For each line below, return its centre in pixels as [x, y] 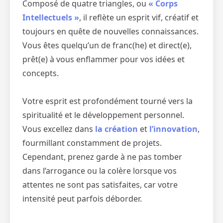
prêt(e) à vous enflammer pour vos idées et [104, 59]
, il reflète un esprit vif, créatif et [139, 17]
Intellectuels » [51, 17]
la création [116, 129]
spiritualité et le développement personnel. [103, 115]
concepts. [41, 73]
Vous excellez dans [59, 129]
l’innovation [173, 129]
